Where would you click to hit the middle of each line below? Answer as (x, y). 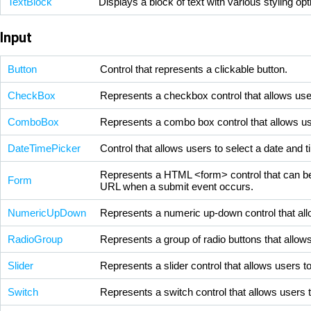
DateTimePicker (44, 149)
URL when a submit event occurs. (177, 187)
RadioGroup (35, 239)
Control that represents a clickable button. (194, 69)
